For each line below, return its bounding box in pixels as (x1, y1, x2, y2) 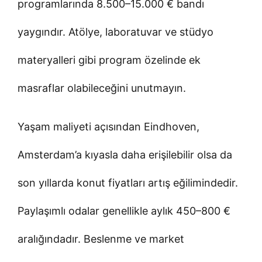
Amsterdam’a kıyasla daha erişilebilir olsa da (18, 148, 232, 161)
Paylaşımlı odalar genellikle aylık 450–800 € (18, 204, 230, 217)
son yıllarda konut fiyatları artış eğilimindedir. (18, 176, 238, 189)
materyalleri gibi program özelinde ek (18, 53, 201, 66)
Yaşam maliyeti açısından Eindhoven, (18, 120, 199, 133)
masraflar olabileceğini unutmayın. (18, 81, 186, 94)
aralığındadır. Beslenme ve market (18, 232, 184, 245)
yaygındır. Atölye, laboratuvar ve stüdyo (18, 25, 213, 38)
